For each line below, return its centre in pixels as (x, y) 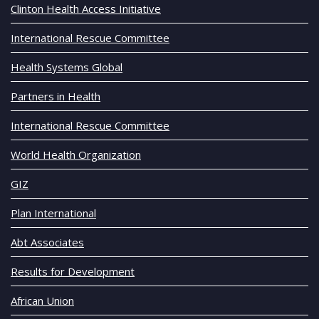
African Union (42, 301)
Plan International (53, 213)
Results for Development (73, 272)
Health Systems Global (67, 67)
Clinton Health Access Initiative (86, 9)
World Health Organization (76, 155)
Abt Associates (47, 242)
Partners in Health (56, 96)
